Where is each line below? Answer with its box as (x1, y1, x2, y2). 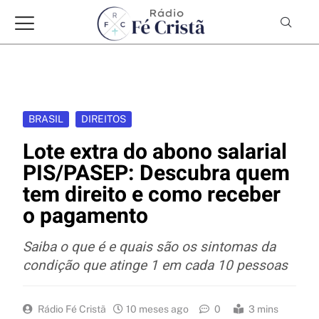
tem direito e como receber (23, 179, 281, 211)
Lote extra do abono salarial (23, 137, 287, 169)
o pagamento (23, 201, 148, 233)
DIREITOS (81, 113, 126, 125)
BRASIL (28, 113, 63, 125)
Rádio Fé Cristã (38, 303, 106, 315)
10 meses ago (126, 303, 189, 315)
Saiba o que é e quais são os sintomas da (23, 237, 276, 258)
